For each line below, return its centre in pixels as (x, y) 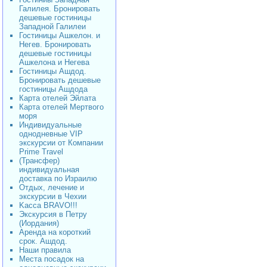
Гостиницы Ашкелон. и (60, 35)
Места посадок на (52, 259)
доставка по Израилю (58, 178)
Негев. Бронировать (55, 44)
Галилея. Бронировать (60, 9)
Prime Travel (41, 152)
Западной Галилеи (52, 27)
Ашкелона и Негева (54, 62)
